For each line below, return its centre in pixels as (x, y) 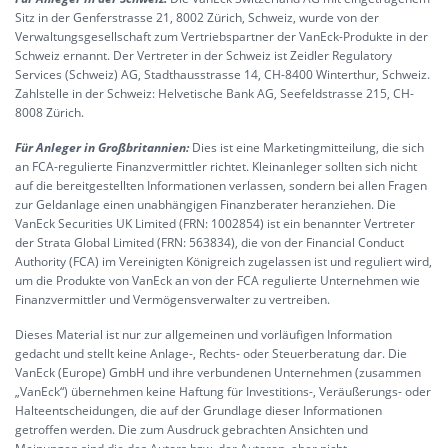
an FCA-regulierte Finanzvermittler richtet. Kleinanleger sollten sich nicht (216, 167)
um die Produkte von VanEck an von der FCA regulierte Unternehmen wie (217, 281)
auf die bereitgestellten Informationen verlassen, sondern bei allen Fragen (221, 186)
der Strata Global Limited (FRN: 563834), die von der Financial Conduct (209, 243)
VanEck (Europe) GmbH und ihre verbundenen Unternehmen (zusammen (218, 373)
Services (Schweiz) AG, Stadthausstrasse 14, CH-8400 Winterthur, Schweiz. (222, 75)
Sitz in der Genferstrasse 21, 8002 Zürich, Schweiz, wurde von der (197, 18)
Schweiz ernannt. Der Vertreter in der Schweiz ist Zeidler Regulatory (203, 56)
